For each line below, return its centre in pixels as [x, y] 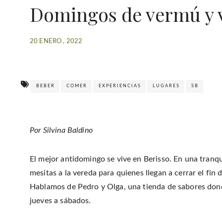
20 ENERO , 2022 [56, 41]
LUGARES [166, 86]
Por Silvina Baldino [61, 130]
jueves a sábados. [60, 200]
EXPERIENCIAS [120, 86]
